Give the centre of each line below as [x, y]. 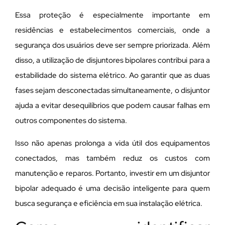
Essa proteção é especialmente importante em [113, 15]
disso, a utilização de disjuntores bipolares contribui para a [113, 61]
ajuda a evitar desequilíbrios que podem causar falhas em [113, 106]
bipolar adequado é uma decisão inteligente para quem [113, 188]
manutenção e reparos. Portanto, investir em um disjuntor [113, 173]
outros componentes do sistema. [71, 121]
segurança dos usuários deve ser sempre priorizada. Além [113, 45]
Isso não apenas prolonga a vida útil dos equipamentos [113, 143]
